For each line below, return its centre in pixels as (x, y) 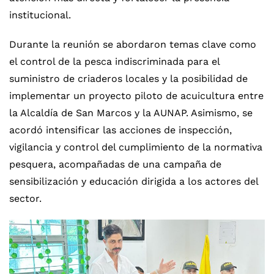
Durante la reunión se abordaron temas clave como (133, 44)
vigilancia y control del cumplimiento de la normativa (136, 147)
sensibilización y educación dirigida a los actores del (134, 181)
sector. (25, 198)
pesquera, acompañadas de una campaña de (115, 164)
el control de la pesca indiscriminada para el (114, 61)
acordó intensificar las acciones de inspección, (120, 130)
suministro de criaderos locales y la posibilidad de (128, 79)
